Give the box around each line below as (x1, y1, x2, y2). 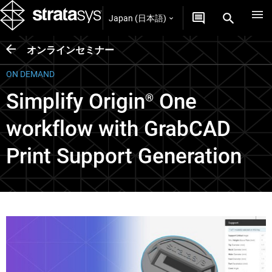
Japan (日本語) (109, 13, 166, 23)
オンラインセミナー (27, 44, 114, 56)
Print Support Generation (6, 144, 242, 169)
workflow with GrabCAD (6, 117, 231, 141)
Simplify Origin (6, 89, 145, 114)
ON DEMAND (6, 69, 55, 79)
